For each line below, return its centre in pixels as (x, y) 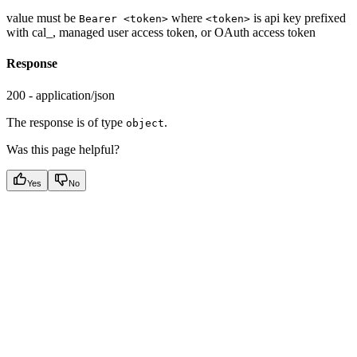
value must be (43, 18)
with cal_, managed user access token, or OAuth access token (161, 33)
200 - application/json (61, 95)
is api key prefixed (298, 18)
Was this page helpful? (63, 149)
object (145, 123)
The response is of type (66, 122)
